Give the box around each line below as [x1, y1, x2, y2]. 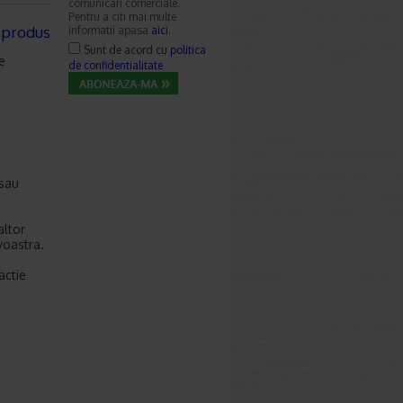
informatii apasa [68, 23, 151, 37]
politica [170, 43, 206, 57]
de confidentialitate [68, 58, 163, 72]
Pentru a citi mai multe [68, 10, 176, 23]
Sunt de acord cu [84, 43, 170, 57]
